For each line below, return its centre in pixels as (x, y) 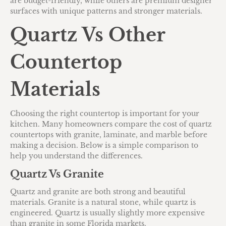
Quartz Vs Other (88, 35)
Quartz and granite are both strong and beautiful (98, 191)
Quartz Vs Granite (57, 174)
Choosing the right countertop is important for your (105, 113)
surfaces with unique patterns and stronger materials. (106, 11)
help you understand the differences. (76, 156)
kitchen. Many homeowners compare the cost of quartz (111, 124)
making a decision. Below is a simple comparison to (104, 145)
